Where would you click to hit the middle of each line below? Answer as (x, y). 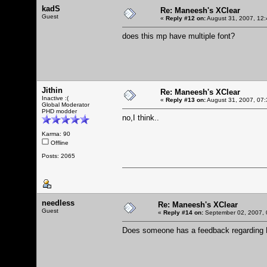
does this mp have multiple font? (178, 36)
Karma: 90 (56, 133)
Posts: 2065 (58, 156)
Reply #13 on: (186, 100)
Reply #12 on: (186, 18)
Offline (59, 142)
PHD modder (59, 111)
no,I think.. (141, 117)
